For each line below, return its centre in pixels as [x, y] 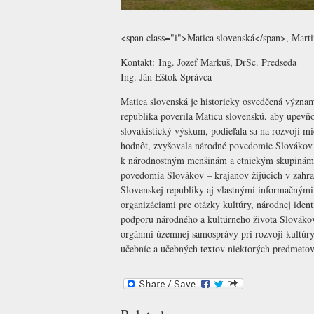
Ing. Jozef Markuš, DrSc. [209, 62]
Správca [194, 77]
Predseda [278, 62]
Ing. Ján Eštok [149, 77]
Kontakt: [139, 62]
